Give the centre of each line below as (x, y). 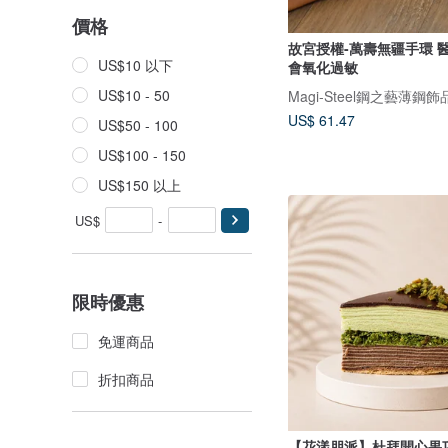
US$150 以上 (139, 185)
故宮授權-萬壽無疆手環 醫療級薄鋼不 (362, 47)
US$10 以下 (135, 65)
